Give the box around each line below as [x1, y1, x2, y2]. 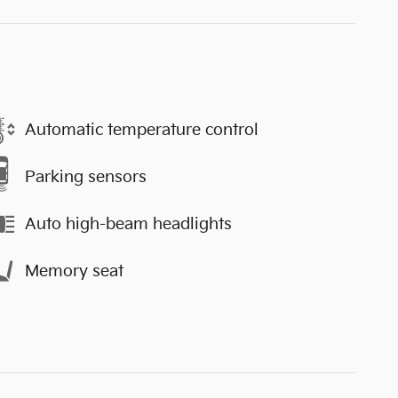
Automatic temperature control [25, 120, 259, 139]
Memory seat [25, 261, 123, 281]
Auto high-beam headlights [25, 214, 232, 234]
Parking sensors [25, 167, 147, 187]
